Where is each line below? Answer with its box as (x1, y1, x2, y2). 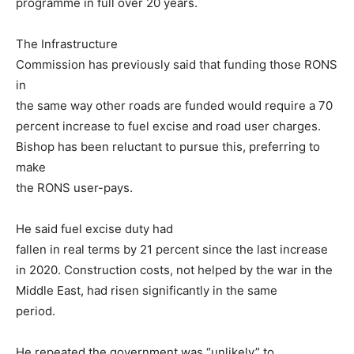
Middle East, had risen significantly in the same (16, 282, 277, 298)
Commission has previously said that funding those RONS (16, 56, 337, 72)
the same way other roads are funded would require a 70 (16, 97, 333, 113)
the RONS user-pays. (16, 179, 133, 195)
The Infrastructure (16, 36, 118, 51)
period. (16, 303, 55, 318)
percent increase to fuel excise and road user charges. (16, 118, 321, 134)
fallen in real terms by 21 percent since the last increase (16, 241, 328, 257)
